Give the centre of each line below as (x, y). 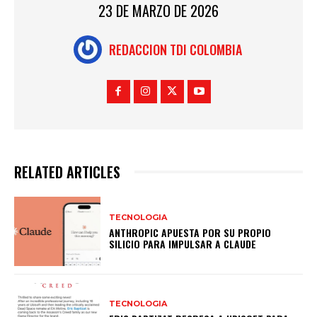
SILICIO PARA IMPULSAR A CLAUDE (183, 243)
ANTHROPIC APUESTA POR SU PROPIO (190, 232)
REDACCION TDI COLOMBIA (175, 50)
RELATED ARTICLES (67, 172)
